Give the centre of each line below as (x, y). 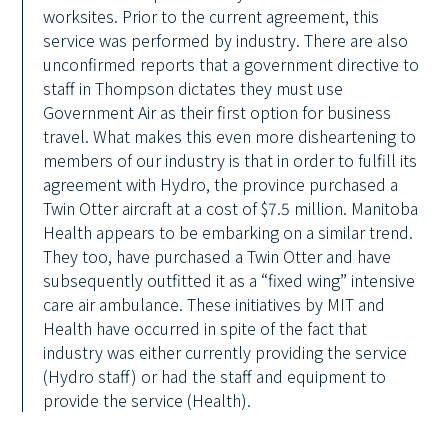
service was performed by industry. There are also (226, 40)
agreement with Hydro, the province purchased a (221, 184)
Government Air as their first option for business (217, 112)
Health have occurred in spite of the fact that (205, 328)
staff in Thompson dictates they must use (193, 88)
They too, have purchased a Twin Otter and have (217, 256)
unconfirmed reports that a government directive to (231, 64)
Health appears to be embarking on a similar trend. (228, 232)
